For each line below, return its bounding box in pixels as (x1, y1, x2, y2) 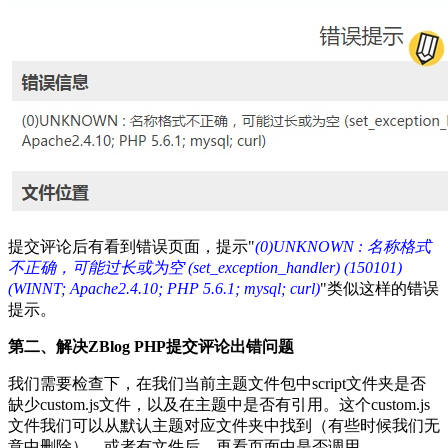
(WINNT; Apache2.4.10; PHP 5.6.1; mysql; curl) (8, 279, 320, 297)
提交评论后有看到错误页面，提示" (8, 237, 255, 255)
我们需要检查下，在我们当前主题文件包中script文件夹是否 (8, 374, 426, 392)
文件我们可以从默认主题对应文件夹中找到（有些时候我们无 (8, 416, 440, 434)
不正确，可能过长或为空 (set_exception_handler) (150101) (8, 258, 402, 276)
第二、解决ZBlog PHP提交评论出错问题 (8, 337, 294, 355)
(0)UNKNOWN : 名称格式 (255, 237, 431, 255)
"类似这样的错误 (320, 279, 439, 297)
